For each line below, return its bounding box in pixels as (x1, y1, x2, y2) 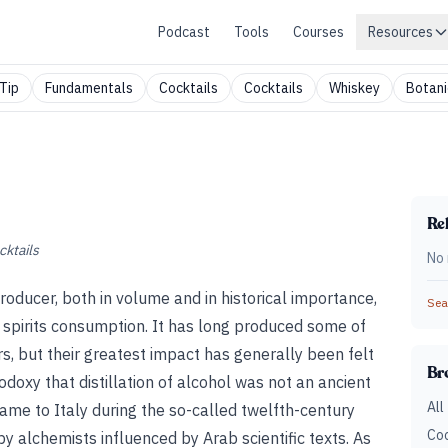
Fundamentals (45, 79, 133, 97)
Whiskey (329, 79, 380, 97)
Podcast (158, 23, 210, 41)
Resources (368, 23, 433, 41)
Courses (293, 23, 344, 41)
